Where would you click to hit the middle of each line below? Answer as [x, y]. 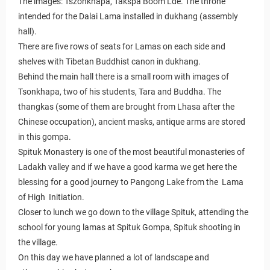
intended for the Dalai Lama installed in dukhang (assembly [128, 16]
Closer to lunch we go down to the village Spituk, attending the [133, 212]
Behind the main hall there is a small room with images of [124, 76]
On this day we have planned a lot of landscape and [114, 257]
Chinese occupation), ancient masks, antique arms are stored [132, 121]
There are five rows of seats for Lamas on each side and [122, 46]
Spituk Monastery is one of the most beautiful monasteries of [131, 152]
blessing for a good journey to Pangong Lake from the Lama [131, 182]
